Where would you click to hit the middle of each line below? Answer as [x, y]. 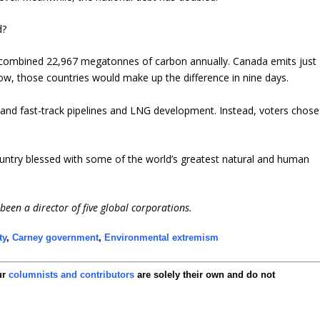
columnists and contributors [72, 275]
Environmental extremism [162, 238]
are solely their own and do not [205, 275]
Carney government [56, 238]
